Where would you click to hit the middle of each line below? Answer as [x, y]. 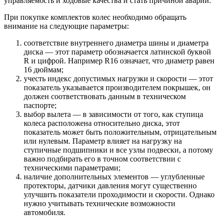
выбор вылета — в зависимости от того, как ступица [113, 114]
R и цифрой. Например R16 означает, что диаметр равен [119, 60]
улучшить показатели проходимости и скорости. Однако [119, 194]
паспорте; [40, 105]
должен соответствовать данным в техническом [105, 96]
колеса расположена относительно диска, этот [102, 123]
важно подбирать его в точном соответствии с [102, 159]
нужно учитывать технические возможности [100, 203]
